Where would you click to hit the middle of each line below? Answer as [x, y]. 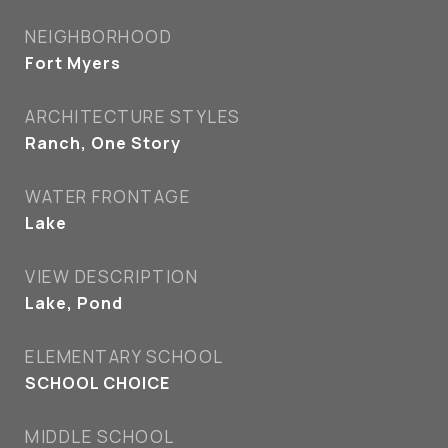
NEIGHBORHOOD [98, 36]
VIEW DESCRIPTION [111, 276]
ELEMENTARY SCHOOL [124, 356]
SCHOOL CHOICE [97, 383]
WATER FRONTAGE [107, 196]
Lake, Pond [74, 303]
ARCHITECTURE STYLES [133, 116]
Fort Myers [73, 63]
